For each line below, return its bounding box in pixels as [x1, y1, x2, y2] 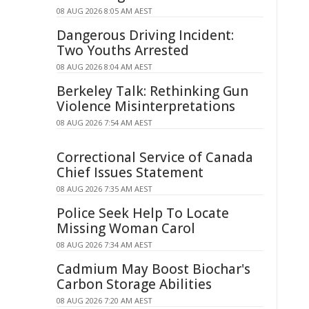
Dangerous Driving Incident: [57, 26, 234, 44]
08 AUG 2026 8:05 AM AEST [57, 6, 152, 16]
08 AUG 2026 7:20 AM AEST [57, 295, 152, 306]
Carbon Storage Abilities [57, 275, 212, 293]
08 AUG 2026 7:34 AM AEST [57, 239, 152, 250]
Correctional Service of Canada [57, 148, 253, 166]
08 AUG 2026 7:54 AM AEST [57, 117, 152, 128]
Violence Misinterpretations [57, 97, 235, 115]
